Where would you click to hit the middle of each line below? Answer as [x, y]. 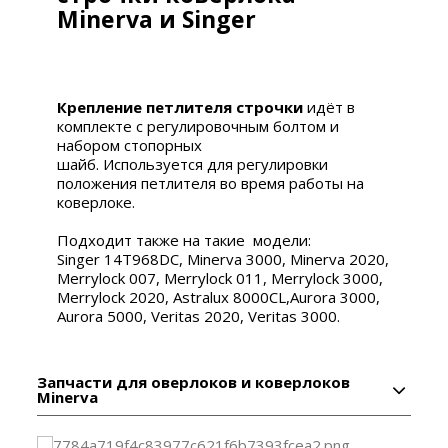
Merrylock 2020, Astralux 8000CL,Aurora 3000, [219, 296]
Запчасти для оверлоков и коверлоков [194, 381]
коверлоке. [96, 201]
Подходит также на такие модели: [184, 239]
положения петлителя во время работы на [211, 182]
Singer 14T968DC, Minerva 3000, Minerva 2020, [223, 258]
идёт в [331, 106]
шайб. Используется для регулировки [193, 163]
